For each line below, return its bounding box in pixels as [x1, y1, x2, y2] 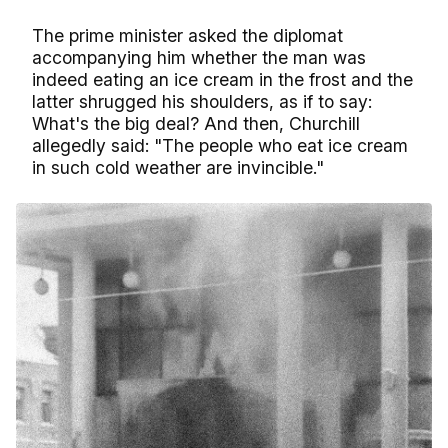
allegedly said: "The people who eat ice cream [32, 135, 408, 156]
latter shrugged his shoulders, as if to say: [32, 91, 372, 112]
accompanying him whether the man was [32, 47, 366, 68]
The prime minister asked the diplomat [32, 25, 343, 46]
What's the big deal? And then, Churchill [32, 113, 360, 134]
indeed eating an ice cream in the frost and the [32, 69, 413, 90]
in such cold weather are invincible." [32, 157, 324, 178]
